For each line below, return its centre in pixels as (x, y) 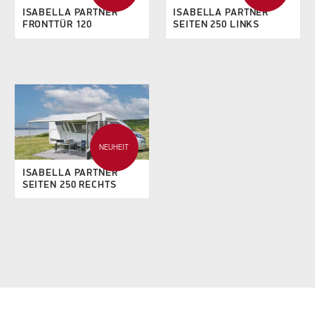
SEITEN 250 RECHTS (69, 185)
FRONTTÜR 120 (57, 25)
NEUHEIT (114, 147)
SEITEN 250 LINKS (217, 25)
